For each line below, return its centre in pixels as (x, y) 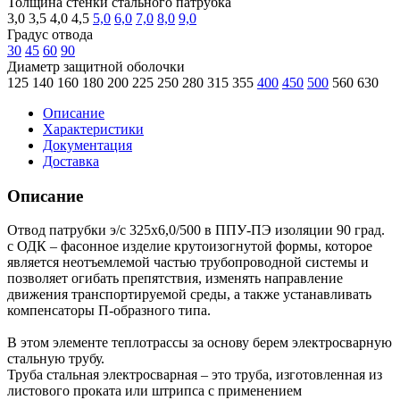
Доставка (71, 161)
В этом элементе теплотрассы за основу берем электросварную (200, 343)
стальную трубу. (56, 359)
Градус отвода (50, 34)
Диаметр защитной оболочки (96, 66)
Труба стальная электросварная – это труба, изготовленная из (195, 375)
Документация (87, 145)
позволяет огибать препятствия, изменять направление (175, 279)
